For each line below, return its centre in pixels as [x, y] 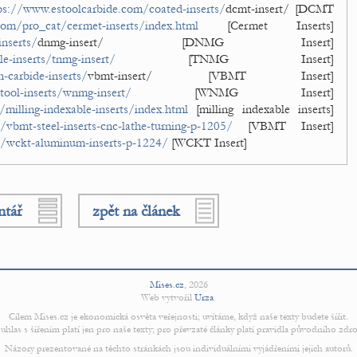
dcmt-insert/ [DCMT [280, 9]
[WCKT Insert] [208, 143]
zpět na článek [135, 211]
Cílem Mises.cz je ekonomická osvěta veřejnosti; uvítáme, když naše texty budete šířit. [178, 316]
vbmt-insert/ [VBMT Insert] [211, 76]
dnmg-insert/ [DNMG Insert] [186, 42]
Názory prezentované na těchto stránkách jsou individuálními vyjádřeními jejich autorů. [178, 348]
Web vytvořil [168, 297]
